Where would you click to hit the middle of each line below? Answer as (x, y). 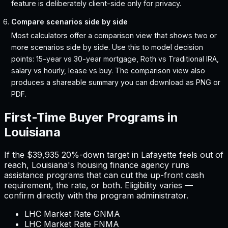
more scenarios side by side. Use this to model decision (107, 47)
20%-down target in (100, 155)
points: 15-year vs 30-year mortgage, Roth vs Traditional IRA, (115, 59)
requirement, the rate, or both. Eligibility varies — (98, 185)
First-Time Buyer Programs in (91, 118)
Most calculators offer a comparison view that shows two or (114, 36)
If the (16, 155)
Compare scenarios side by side (70, 22)
